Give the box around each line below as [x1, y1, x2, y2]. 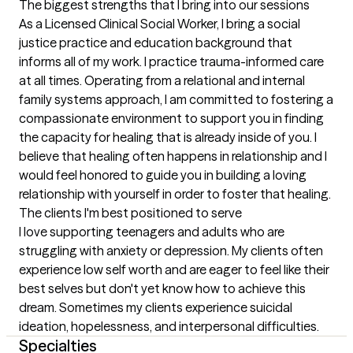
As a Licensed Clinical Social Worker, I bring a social [19, 16, 300, 32]
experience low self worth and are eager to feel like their [19, 262, 329, 277]
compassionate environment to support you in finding [19, 110, 324, 126]
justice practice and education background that [19, 35, 292, 50]
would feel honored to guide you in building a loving [19, 167, 307, 183]
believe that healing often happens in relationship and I [19, 148, 327, 164]
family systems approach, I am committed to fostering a [19, 91, 333, 107]
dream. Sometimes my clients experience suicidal [19, 299, 292, 315]
